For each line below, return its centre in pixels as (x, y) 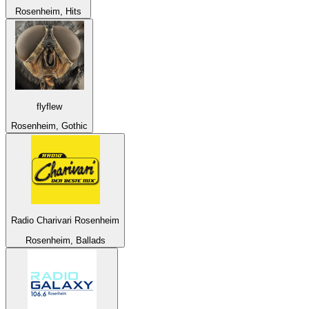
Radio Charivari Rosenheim (65, 221)
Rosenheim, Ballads (65, 240)
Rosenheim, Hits (48, 12)
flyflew (49, 106)
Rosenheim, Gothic (49, 126)
